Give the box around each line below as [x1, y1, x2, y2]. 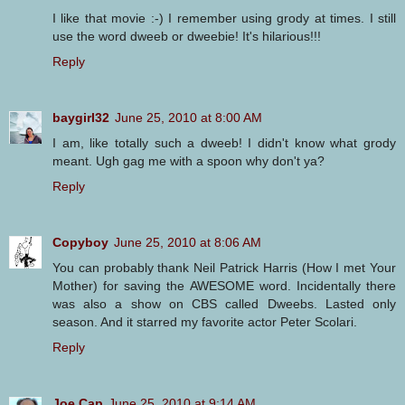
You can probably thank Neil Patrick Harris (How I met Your [52, 259, 396, 275]
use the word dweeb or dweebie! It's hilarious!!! [52, 28, 321, 43]
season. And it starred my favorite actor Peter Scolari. [52, 314, 357, 329]
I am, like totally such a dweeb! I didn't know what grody [52, 135, 396, 150]
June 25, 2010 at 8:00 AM [115, 109, 262, 125]
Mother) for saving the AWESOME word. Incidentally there [52, 278, 396, 293]
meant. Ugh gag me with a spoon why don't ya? [52, 153, 325, 168]
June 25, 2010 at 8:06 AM [114, 234, 261, 250]
